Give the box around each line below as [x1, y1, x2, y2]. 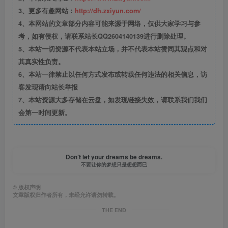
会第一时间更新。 [18, 108, 71, 117]
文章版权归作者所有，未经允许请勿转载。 [13, 191, 119, 198]
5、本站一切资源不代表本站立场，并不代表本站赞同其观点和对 [18, 44, 207, 53]
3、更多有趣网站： [18, 6, 75, 15]
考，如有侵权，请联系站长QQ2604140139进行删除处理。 [18, 32, 190, 41]
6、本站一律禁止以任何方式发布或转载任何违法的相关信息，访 [18, 70, 207, 79]
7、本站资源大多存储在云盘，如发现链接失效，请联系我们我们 [18, 95, 207, 104]
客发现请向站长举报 [18, 82, 78, 92]
